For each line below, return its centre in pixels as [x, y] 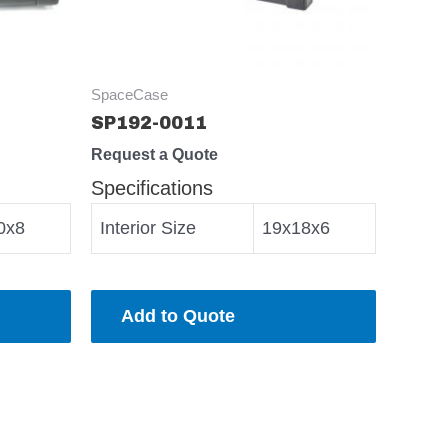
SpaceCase [129, 95]
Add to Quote [178, 316]
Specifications [152, 188]
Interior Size [148, 228]
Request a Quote [154, 154]
